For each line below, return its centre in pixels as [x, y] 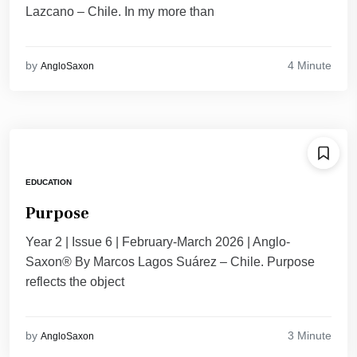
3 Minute [310, 335]
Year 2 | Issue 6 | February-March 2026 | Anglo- [158, 242]
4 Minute [310, 65]
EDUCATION [49, 182]
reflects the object [75, 282]
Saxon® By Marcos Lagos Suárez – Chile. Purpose [170, 262]
